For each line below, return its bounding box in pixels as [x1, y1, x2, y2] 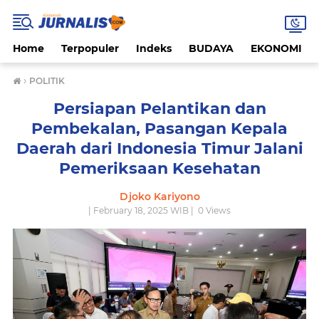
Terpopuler [61, 42, 119, 55]
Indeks [136, 42, 172, 55]
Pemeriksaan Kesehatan [58, 159, 261, 178]
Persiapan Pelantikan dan [53, 99, 266, 118]
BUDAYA [189, 42, 234, 55]
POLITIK [29, 75, 65, 86]
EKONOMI [251, 42, 302, 55]
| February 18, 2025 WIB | [88, 205, 196, 216]
